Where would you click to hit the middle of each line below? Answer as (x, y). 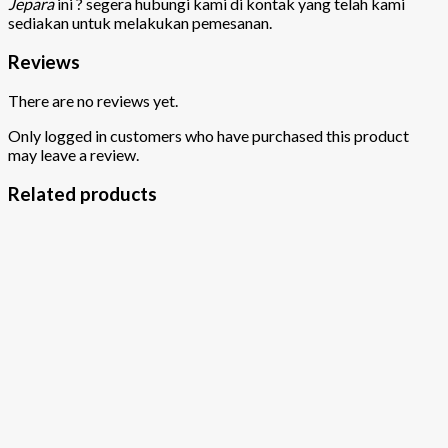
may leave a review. (73, 155)
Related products (82, 194)
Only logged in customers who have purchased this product (208, 136)
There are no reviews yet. (93, 101)
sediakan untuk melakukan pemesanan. (140, 22)
